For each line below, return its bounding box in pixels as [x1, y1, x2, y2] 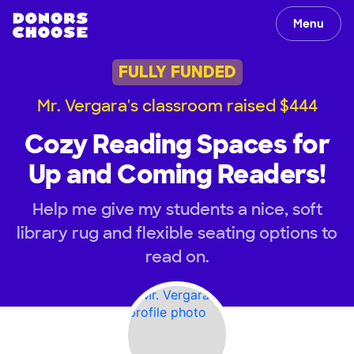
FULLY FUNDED [118, 62, 236, 83]
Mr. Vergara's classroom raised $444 [36, 95, 318, 116]
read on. [145, 246, 209, 267]
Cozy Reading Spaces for [24, 127, 330, 161]
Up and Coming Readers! [28, 157, 326, 191]
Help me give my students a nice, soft [32, 198, 322, 220]
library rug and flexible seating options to [17, 222, 337, 243]
